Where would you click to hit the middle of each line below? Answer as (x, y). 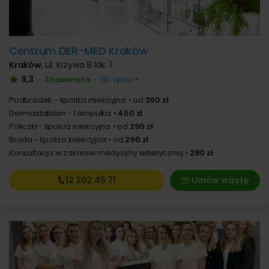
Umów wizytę (220, 180)
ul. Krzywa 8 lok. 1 (78, 65)
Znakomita (68, 80)
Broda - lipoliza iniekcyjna (58, 140)
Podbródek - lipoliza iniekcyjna (68, 100)
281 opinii (116, 80)
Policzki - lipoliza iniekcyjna (60, 126)
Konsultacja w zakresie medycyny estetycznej (96, 153)
